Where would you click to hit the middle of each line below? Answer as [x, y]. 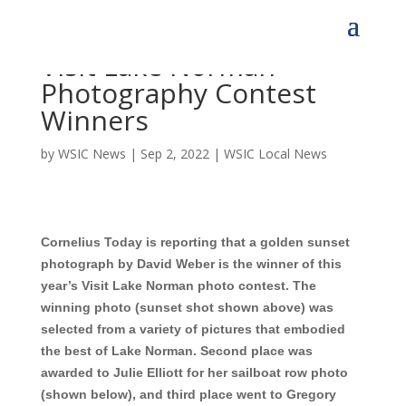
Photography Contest [178, 93]
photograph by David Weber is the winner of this [191, 264]
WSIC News [92, 154]
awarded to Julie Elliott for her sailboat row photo [194, 372]
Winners [94, 120]
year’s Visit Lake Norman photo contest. [166, 285]
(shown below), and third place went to [163, 394]
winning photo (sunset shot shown [151, 307]
